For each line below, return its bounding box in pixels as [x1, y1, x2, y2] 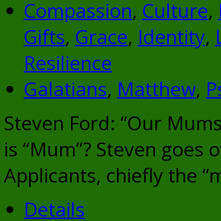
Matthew [117, 75, 196, 102]
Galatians [24, 75, 107, 102]
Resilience [24, 49, 112, 76]
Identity [138, 23, 205, 50]
